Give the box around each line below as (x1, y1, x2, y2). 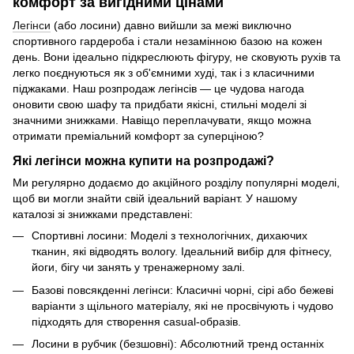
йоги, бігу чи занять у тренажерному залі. (32, 261, 245, 274)
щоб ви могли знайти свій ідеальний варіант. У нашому (13, 192, 297, 205)
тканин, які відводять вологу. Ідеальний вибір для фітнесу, (32, 245, 332, 258)
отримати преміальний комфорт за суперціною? (13, 130, 264, 143)
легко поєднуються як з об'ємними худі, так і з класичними (13, 66, 314, 80)
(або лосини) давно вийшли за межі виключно (51, 19, 292, 32)
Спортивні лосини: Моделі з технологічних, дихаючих (32, 229, 307, 243)
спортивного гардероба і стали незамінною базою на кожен (13, 35, 322, 48)
